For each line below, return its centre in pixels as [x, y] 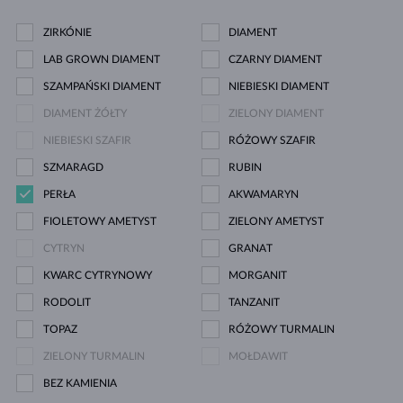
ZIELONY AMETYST [276, 222]
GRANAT [251, 249]
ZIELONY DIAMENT [276, 114]
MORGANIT [258, 276]
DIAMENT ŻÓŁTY [85, 114]
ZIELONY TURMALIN [94, 357]
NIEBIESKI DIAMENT [279, 87]
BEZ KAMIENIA [80, 384]
